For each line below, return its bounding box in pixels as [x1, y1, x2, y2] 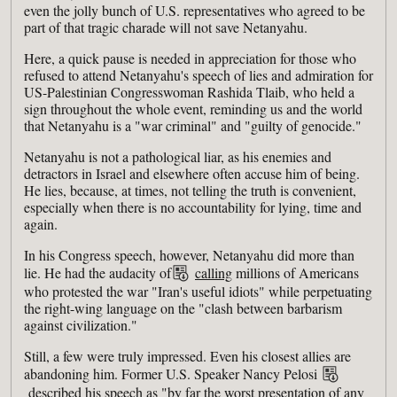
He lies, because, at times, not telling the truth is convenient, [24, 180, 356, 199]
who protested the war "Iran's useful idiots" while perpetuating [24, 281, 372, 300]
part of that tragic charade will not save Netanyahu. [24, 17, 307, 36]
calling [195, 262, 232, 282]
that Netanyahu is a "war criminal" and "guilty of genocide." [24, 115, 362, 135]
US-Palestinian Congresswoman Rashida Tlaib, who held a [24, 82, 354, 101]
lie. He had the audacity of [24, 262, 171, 282]
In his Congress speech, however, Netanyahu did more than [24, 245, 354, 264]
